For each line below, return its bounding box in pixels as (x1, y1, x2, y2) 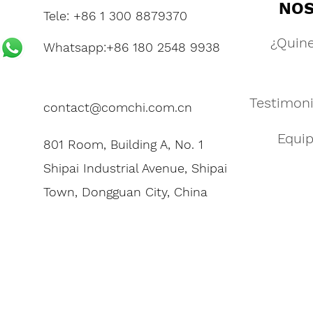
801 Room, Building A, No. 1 (43, 137, 203, 152)
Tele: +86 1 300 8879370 (43, 8, 187, 23)
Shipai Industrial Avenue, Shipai (43, 161, 227, 175)
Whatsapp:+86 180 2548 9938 (43, 40, 220, 54)
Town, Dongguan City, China (43, 184, 208, 199)
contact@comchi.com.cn (43, 100, 192, 115)
